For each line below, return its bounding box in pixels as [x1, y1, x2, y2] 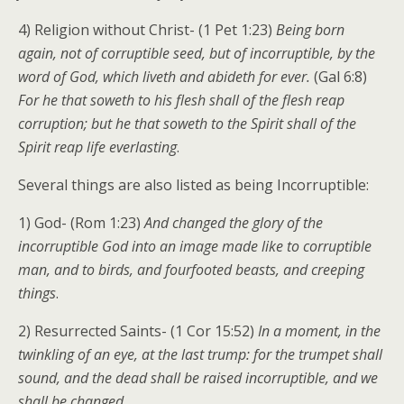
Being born [276, 20, 344, 41]
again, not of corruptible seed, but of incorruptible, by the [18, 43, 375, 64]
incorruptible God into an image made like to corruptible [18, 236, 372, 257]
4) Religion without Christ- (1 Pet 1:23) [18, 20, 276, 41]
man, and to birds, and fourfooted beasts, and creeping [18, 260, 364, 280]
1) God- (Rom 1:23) [18, 213, 144, 234]
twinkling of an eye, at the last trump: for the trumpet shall [18, 344, 382, 365]
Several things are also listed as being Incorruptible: [18, 175, 369, 196]
